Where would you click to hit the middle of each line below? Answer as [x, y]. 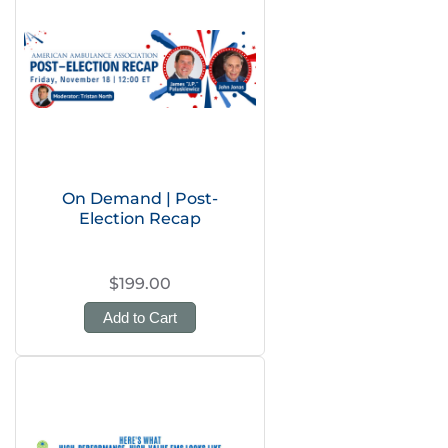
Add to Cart [140, 317]
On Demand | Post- [140, 198]
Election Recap [140, 218]
